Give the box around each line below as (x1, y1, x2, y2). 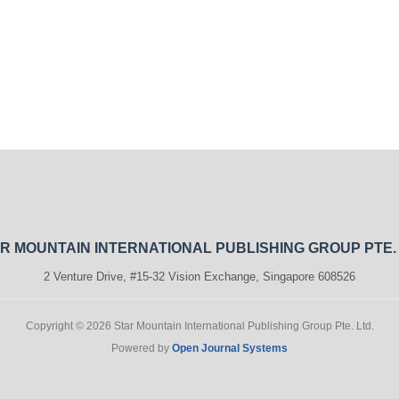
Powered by (111, 341, 172, 354)
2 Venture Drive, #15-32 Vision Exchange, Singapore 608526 (44, 269, 355, 283)
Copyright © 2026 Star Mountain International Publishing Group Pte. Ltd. (25, 319, 374, 332)
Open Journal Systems (172, 341, 288, 354)
